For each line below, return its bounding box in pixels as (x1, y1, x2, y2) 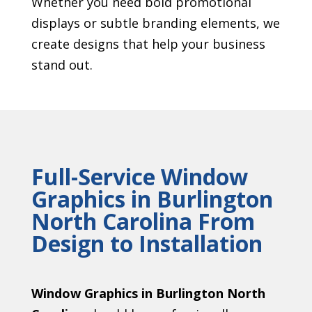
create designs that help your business (31, 36, 265, 53)
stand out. (31, 56, 93, 74)
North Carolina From (31, 206, 255, 237)
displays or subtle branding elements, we (31, 15, 280, 32)
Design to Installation (31, 228, 263, 259)
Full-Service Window (31, 162, 248, 192)
